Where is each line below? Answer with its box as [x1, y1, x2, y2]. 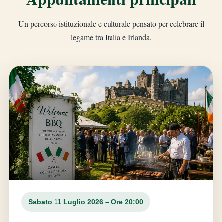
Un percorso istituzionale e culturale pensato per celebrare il [18, 18, 204, 29]
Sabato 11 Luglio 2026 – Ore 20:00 [28, 198, 143, 206]
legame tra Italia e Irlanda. [70, 32, 152, 43]
